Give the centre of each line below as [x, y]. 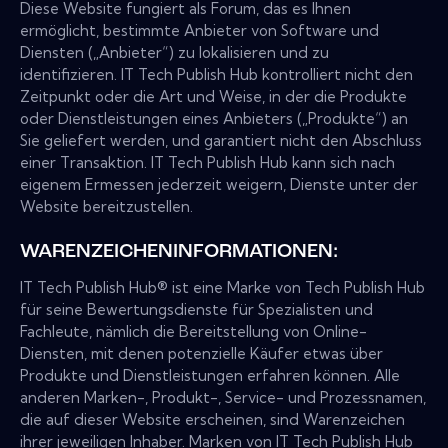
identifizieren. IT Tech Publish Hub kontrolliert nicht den [216, 75]
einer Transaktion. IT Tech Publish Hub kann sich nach [207, 163]
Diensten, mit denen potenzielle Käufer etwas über [201, 354]
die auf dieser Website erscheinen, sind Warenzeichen [212, 420]
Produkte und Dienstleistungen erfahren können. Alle [210, 376]
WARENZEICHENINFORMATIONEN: [179, 252]
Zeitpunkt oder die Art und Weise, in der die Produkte [213, 97]
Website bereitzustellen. [106, 207]
